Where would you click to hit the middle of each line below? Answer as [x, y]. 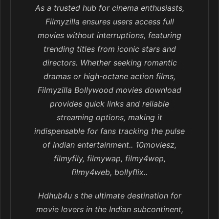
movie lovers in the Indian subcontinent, [109, 209]
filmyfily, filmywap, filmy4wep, [109, 159]
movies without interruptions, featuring [109, 35]
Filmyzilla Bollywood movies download [109, 90]
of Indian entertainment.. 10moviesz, [109, 145]
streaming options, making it [109, 118]
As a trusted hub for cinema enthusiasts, [109, 8]
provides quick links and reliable [109, 104]
